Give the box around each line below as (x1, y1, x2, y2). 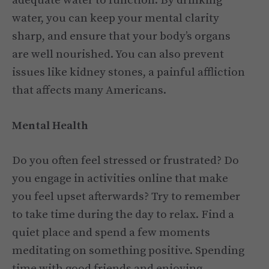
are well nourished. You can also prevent (12, 47, 224, 62)
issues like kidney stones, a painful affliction (12, 65, 245, 80)
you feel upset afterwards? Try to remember (12, 190, 240, 204)
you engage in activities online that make (12, 172, 228, 186)
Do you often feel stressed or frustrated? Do (12, 154, 239, 168)
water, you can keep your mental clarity (12, 11, 219, 26)
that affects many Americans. (12, 83, 166, 98)
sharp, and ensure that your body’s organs (12, 29, 231, 44)
